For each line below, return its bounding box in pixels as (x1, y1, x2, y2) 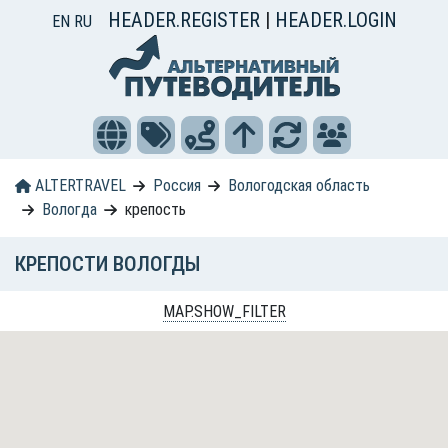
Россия (153, 176, 201, 195)
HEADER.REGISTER (107, 8, 265, 32)
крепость (124, 200, 186, 219)
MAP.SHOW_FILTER (162, 301, 286, 321)
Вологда (42, 200, 98, 219)
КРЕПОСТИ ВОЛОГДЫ (15, 252, 200, 276)
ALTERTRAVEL (30, 176, 126, 195)
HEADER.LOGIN (274, 8, 397, 32)
